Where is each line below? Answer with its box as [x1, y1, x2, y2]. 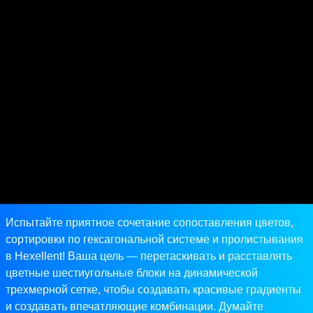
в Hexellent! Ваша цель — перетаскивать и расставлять [6, 250, 292, 263]
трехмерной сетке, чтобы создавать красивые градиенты [6, 284, 301, 296]
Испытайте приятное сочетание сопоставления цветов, [6, 217, 293, 229]
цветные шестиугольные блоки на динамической [6, 267, 258, 279]
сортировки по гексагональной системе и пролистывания [6, 233, 303, 246]
